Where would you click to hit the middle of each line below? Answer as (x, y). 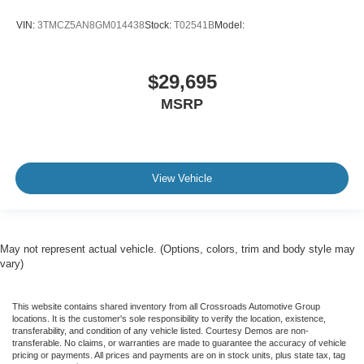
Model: (230, 26)
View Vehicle (182, 179)
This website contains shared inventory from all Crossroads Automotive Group (166, 306)
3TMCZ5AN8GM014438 (91, 26)
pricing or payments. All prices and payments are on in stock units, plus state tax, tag (179, 355)
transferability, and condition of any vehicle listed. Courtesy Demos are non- (160, 330)
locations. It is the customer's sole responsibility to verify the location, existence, (169, 318)
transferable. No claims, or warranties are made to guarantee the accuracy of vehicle (179, 342)
